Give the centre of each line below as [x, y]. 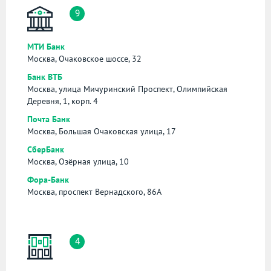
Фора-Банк [48, 179]
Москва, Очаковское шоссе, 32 [84, 58]
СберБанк [46, 149]
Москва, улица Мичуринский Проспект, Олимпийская [127, 89]
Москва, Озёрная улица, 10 [78, 161]
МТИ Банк [46, 46]
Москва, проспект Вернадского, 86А [94, 191]
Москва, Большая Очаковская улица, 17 [102, 131]
